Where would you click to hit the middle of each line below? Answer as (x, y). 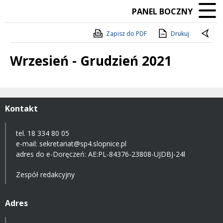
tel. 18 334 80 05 (43, 133)
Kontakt (21, 108)
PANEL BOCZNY (162, 12)
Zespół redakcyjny (45, 174)
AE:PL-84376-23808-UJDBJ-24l (137, 154)
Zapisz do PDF (126, 34)
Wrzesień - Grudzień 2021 (91, 61)
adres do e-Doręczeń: (52, 154)
